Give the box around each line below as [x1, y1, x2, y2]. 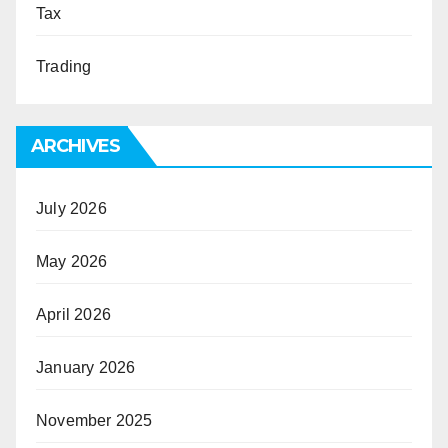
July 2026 [36, 200, 107, 217]
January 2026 [36, 359, 136, 376]
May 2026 [36, 253, 108, 270]
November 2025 [36, 412, 153, 429]
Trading [36, 58, 92, 75]
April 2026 [36, 306, 111, 323]
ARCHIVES [31, 135, 120, 157]
